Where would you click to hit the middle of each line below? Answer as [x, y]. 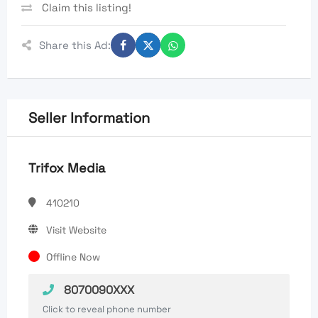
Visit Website [76, 230]
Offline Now [73, 257]
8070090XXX [98, 290]
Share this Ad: [75, 45]
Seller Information [89, 118]
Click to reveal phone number [107, 309]
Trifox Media [67, 168]
